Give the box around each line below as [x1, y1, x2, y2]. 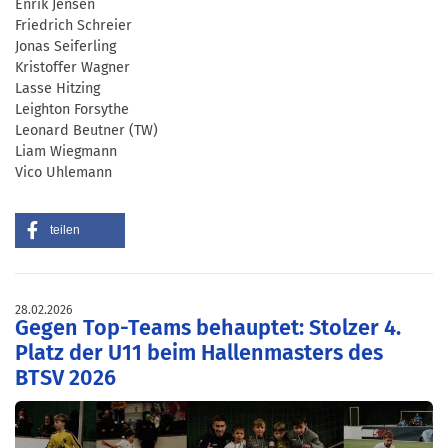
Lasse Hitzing [15, 80, 100, 98]
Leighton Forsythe [15, 101, 129, 119]
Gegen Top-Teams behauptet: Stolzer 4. [15, 315, 401, 342]
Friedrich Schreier [15, 17, 132, 35]
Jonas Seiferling [15, 38, 116, 56]
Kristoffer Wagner [15, 59, 130, 77]
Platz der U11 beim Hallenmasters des [15, 340, 383, 367]
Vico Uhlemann [15, 164, 112, 182]
